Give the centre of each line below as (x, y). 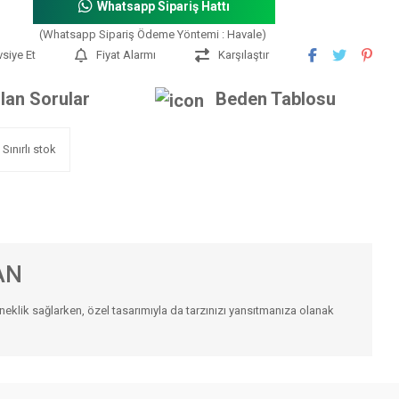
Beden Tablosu (275, 99)
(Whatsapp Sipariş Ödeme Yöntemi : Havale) (152, 34)
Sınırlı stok (29, 150)
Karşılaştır (244, 55)
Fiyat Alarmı (126, 55)
